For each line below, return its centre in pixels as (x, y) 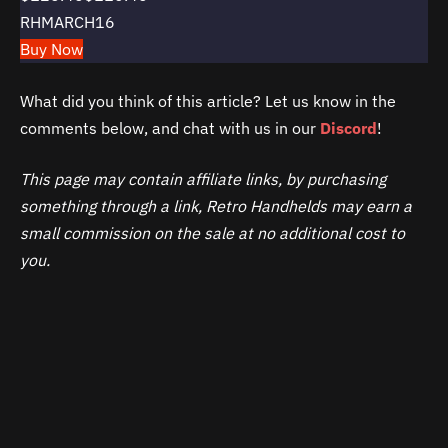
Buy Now (51, 49)
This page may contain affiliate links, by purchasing (203, 179)
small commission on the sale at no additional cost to (212, 233)
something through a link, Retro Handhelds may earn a (216, 206)
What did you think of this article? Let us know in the (208, 100)
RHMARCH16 (67, 22)
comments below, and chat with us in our (170, 127)
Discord (348, 127)
